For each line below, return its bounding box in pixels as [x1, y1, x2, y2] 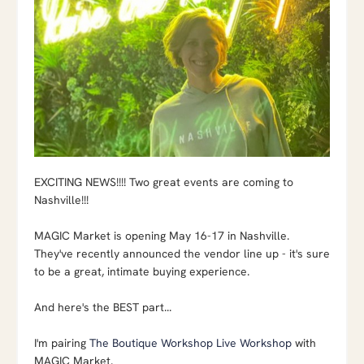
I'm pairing [34, 335, 89, 350]
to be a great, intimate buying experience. [34, 263, 249, 279]
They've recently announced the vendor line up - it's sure [34, 245, 330, 261]
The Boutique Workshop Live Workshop [89, 335, 292, 350]
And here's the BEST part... [34, 299, 171, 314]
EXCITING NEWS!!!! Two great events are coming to [34, 174, 293, 189]
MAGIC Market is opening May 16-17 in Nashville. [34, 227, 289, 243]
